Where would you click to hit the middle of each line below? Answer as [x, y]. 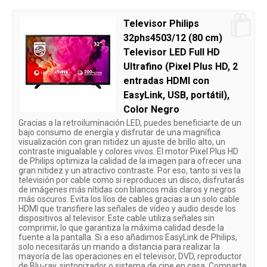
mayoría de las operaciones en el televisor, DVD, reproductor [130, 256]
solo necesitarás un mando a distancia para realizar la [119, 246]
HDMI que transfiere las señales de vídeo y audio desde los [127, 208]
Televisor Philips [161, 23]
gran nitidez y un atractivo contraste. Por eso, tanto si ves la [130, 170]
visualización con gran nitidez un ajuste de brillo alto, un [122, 142]
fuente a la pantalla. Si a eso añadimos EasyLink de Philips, [128, 237]
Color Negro [151, 109]
